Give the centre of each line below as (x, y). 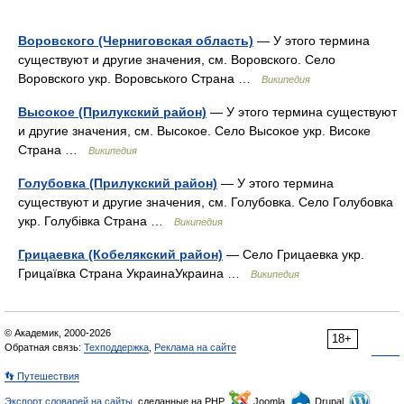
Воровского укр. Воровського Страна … (140, 78)
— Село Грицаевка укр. (294, 254)
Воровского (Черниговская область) (136, 41)
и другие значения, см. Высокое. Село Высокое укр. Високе (194, 131)
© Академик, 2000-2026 (58, 333)
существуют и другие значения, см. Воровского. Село (177, 60)
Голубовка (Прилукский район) (118, 183)
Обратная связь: (44, 347)
